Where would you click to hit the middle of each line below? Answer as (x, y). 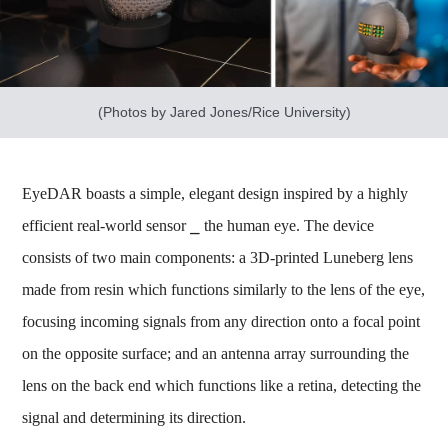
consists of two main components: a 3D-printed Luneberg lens (218, 257)
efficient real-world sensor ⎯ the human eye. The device (198, 225)
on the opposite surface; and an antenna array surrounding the (216, 353)
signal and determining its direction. (134, 417)
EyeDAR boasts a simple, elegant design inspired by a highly (215, 193)
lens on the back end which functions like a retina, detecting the (222, 385)
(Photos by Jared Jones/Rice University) (224, 111)
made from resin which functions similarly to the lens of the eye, (224, 289)
